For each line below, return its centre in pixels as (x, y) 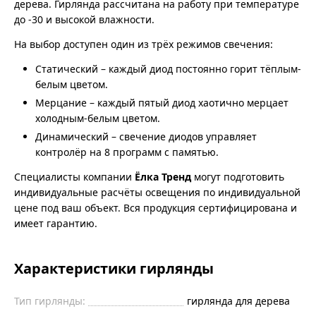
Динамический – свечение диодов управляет (146, 137)
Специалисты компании (74, 177)
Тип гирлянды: (50, 301)
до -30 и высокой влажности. (84, 20)
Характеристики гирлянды (114, 269)
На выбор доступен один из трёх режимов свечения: (144, 44)
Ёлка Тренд (163, 177)
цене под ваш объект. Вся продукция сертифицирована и (156, 208)
